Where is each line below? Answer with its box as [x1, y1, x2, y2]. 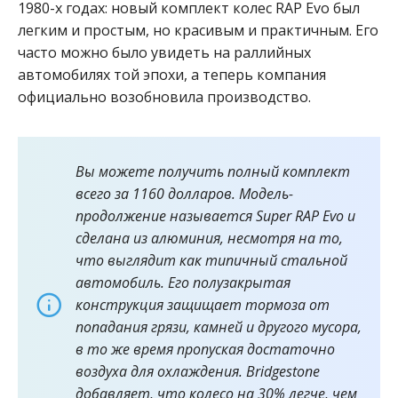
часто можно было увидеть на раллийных [18, 42, 311, 62]
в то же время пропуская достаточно [76, 338, 335, 359]
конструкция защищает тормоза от [76, 294, 330, 314]
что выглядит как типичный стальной [76, 250, 347, 270]
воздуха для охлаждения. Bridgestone [76, 361, 320, 381]
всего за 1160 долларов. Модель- [76, 183, 293, 203]
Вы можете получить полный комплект [76, 161, 350, 181]
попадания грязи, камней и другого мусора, [76, 316, 362, 337]
